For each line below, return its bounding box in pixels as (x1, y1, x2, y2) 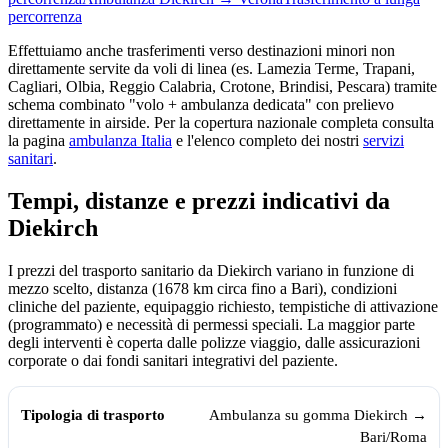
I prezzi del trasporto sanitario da (8, 261, 217, 279)
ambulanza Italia (69, 132, 172, 150)
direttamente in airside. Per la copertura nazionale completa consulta (8, 114, 434, 132)
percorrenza (8, 8, 82, 26)
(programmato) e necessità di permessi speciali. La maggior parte (8, 315, 415, 333)
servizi (363, 132, 404, 150)
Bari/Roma (360, 427, 427, 445)
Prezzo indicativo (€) (258, 396, 393, 414)
